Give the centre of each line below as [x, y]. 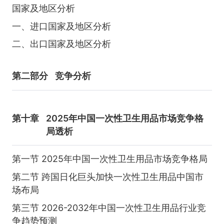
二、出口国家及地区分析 [61, 44]
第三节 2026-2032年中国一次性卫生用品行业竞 [109, 207]
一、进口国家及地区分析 [61, 26]
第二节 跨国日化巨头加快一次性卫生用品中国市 [107, 176]
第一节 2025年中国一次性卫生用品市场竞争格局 [109, 159]
